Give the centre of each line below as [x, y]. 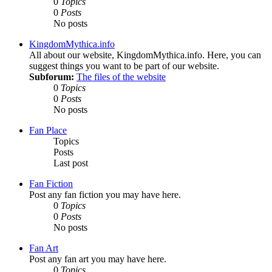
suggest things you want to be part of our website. [124, 66]
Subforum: [52, 77]
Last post [71, 163]
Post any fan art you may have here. [98, 259]
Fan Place [48, 131]
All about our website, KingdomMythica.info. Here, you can [145, 55]
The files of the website [121, 77]
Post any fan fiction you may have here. [105, 195]
